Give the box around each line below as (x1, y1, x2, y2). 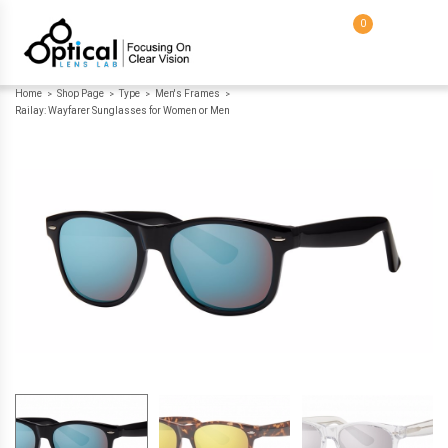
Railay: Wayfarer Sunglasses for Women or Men (15, 105, 230, 116)
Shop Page (57, 88, 104, 99)
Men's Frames (155, 88, 220, 99)
